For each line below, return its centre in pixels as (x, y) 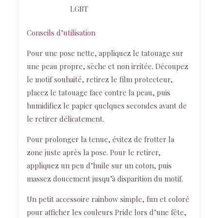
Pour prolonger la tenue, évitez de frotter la (100, 139)
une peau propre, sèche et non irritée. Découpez (108, 66)
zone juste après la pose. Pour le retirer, (94, 153)
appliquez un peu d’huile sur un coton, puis (99, 166)
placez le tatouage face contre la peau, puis (99, 93)
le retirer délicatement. (65, 119)
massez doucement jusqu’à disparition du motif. (105, 179)
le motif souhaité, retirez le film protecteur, (100, 80)
